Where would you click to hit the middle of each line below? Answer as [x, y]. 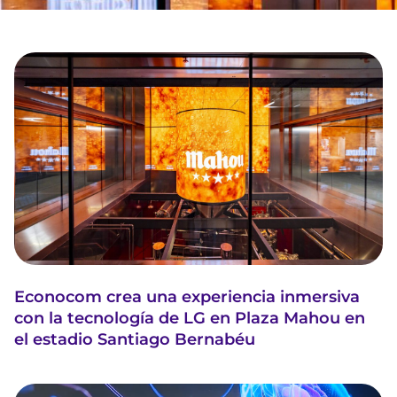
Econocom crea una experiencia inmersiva [187, 297]
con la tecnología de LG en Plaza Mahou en [190, 318]
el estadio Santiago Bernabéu [135, 339]
